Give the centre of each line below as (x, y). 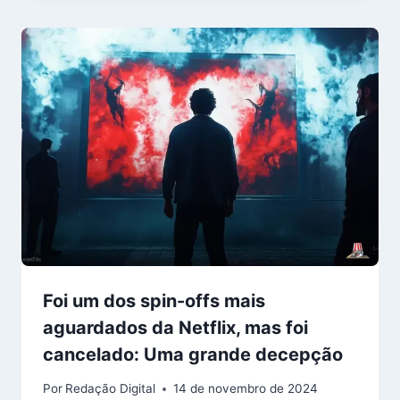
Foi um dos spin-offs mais (154, 300)
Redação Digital (111, 389)
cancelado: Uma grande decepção (193, 354)
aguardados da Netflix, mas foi (175, 327)
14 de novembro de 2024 (246, 389)
